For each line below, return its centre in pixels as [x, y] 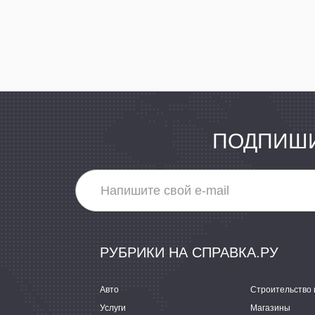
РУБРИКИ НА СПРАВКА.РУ [189, 252]
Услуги [113, 308]
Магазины [270, 308]
